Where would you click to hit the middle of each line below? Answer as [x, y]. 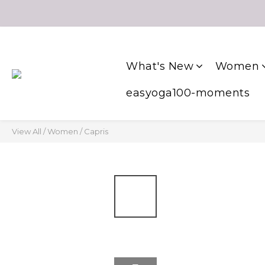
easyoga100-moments [188, 93]
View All [27, 131]
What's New [160, 66]
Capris [96, 131]
